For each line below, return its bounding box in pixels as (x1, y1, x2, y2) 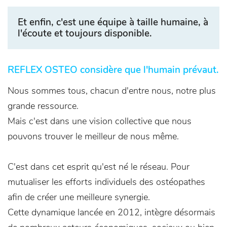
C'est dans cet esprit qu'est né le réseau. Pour (8, 161, 190, 173)
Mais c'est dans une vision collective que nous (8, 115, 192, 127)
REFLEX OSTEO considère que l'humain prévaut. (8, 63, 219, 77)
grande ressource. (8, 100, 79, 112)
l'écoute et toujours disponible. (18, 27, 152, 40)
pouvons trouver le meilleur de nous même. (8, 130, 179, 142)
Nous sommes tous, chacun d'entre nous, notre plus (8, 85, 216, 97)
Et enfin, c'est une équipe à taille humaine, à (18, 16, 208, 29)
